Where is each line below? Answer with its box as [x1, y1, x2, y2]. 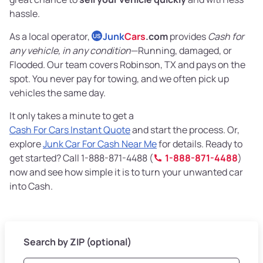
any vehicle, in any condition [9, 44, 131, 58]
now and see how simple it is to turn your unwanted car [9, 166, 243, 179]
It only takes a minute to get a [9, 109, 134, 123]
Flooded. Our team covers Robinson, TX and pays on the [9, 58, 245, 72]
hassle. [9, 7, 40, 21]
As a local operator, [9, 30, 92, 43]
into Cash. [9, 180, 53, 193]
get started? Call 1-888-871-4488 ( [9, 151, 153, 165]
